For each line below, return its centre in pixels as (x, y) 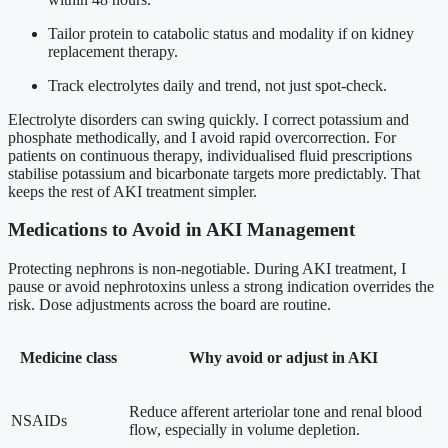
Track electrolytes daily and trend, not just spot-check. (217, 85)
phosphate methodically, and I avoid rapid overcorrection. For (202, 137)
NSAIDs (39, 421)
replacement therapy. (113, 51)
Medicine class (68, 358)
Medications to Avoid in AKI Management (181, 230)
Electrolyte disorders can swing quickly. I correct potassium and (208, 119)
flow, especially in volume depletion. (244, 430)
